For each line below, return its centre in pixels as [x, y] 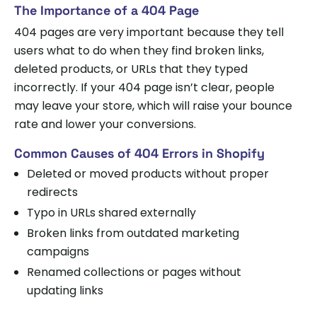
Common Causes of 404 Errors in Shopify [139, 153]
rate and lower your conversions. [105, 124]
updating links [65, 290]
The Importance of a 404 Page [106, 10]
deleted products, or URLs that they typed [131, 69]
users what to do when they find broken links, [139, 50]
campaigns [58, 251]
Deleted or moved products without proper [148, 173]
